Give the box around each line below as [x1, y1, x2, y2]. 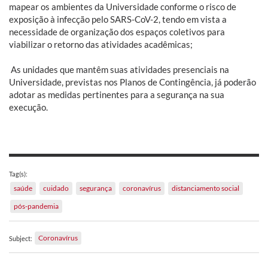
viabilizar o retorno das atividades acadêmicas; [9, 39, 193, 50]
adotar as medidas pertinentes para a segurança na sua [9, 89, 224, 100]
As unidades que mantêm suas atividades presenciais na [9, 64, 229, 75]
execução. [9, 102, 48, 113]
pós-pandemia [14, 202, 59, 211]
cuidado [43, 184, 69, 193]
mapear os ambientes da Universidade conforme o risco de [9, 1, 236, 13]
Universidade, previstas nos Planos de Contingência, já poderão [9, 77, 256, 88]
